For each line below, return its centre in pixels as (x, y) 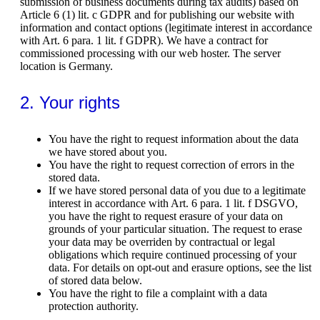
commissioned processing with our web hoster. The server (150, 53)
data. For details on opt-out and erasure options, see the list (180, 267)
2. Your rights (70, 102)
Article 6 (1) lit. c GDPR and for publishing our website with (157, 14)
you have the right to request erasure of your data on (166, 216)
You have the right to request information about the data (174, 139)
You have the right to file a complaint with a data (158, 293)
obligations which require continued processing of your (172, 254)
